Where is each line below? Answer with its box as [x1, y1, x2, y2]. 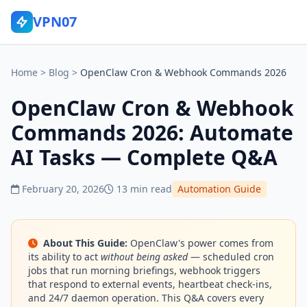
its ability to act [28, 250, 101, 263]
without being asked [101, 250, 188, 263]
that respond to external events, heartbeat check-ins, [28, 278, 272, 291]
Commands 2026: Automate [11, 119, 293, 147]
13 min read [116, 182, 172, 195]
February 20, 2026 [22, 182, 104, 195]
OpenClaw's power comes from [127, 236, 273, 249]
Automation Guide [177, 182, 261, 195]
